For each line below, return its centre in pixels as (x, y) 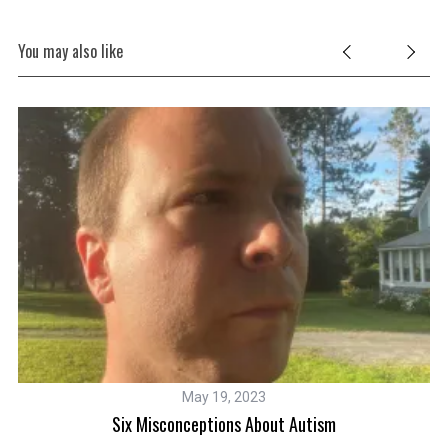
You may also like (70, 51)
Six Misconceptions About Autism (224, 424)
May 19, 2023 (224, 397)
